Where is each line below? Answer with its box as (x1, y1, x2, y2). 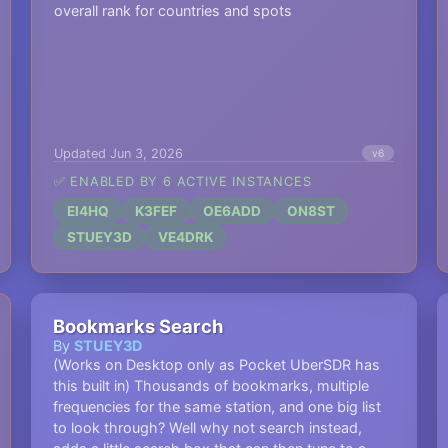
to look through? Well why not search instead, (52, 419, 362, 436)
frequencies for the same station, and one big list (52, 398, 381, 415)
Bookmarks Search (52, 315, 223, 337)
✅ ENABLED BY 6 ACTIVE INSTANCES (53, 174, 312, 189)
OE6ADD (202, 203, 261, 219)
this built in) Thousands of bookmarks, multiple (52, 377, 369, 394)
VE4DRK (157, 229, 213, 245)
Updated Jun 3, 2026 (53, 145, 183, 161)
